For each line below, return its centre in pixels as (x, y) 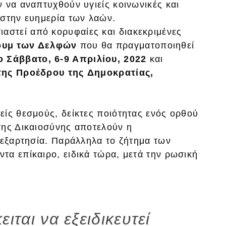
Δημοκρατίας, (120, 72)
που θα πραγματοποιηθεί (136, 45)
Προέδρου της (50, 72)
